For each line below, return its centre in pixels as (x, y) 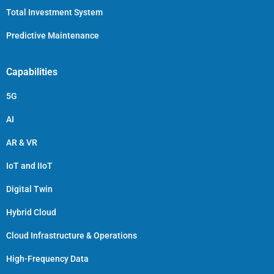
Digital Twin (29, 189)
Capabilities (32, 72)
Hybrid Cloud (31, 212)
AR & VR (22, 142)
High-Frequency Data (47, 258)
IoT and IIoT (29, 165)
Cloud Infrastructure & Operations (72, 235)
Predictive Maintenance (53, 35)
